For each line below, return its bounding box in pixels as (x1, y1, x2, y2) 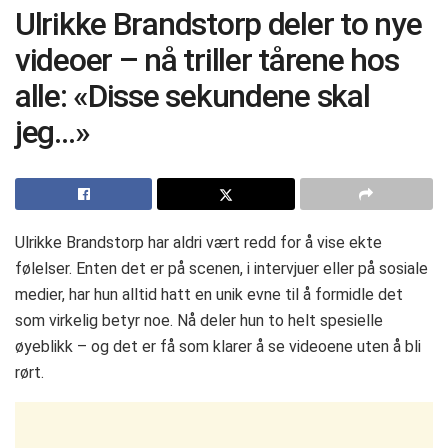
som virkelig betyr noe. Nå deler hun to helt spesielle (15, 310, 383, 330)
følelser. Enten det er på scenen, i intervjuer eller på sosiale (15, 258, 428, 278)
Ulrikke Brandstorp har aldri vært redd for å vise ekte (15, 232, 382, 252)
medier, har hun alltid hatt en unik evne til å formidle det (15, 284, 403, 304)
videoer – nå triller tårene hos (15, 40, 399, 79)
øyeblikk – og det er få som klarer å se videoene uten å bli (15, 336, 421, 356)
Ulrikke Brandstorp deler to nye (15, 4, 422, 43)
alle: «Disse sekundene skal (15, 76, 370, 115)
